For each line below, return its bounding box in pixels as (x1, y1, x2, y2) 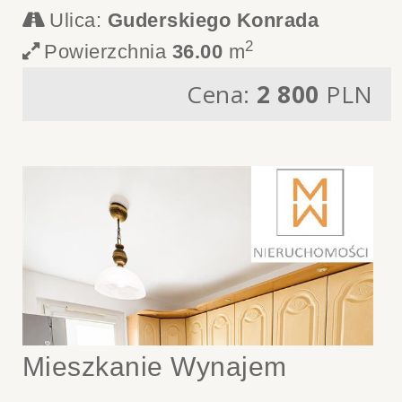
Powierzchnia (44, 40, 172, 63)
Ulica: (49, 9, 108, 31)
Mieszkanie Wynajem (22, 352, 287, 381)
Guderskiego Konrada (107, 9, 319, 31)
